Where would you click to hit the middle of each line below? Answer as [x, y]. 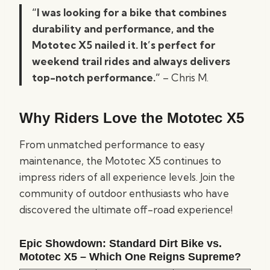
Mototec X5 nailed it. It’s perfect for [124, 45]
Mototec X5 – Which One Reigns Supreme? [130, 257]
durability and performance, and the [123, 29]
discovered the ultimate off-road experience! [126, 209]
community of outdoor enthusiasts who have [124, 193]
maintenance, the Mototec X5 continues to [120, 161]
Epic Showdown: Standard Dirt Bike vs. [121, 243]
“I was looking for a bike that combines [129, 12]
